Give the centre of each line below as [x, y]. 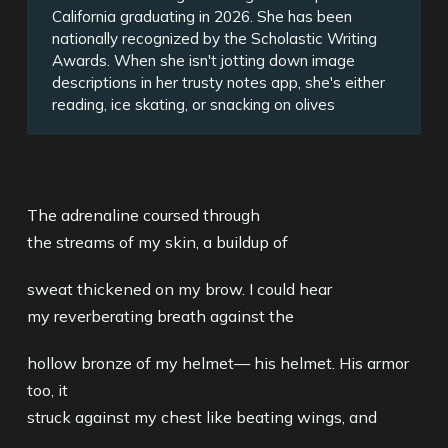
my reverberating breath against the [160, 315]
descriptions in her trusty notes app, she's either [219, 82]
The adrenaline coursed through [143, 214]
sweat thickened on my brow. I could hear [179, 288]
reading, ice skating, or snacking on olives [194, 104]
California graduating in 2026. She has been [202, 16]
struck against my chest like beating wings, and [201, 416]
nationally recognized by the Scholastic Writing [215, 38]
